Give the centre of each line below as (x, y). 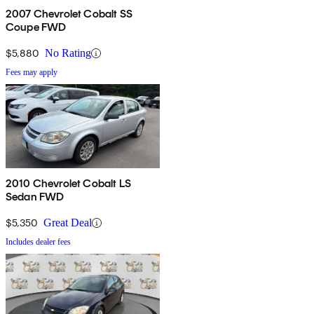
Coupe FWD (36, 27)
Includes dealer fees (38, 242)
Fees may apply (32, 73)
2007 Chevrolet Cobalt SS (69, 14)
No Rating (68, 53)
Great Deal (68, 223)
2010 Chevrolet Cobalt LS (68, 184)
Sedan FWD (35, 197)
